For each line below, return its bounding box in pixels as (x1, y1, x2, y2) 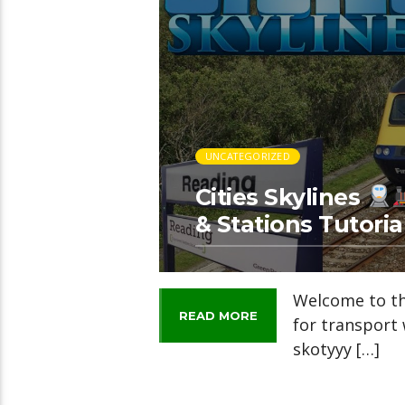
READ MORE (178, 307, 258, 323)
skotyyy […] (293, 337, 381, 360)
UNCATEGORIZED (204, 148, 290, 163)
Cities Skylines (195, 183, 366, 211)
